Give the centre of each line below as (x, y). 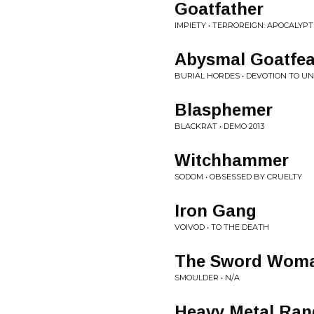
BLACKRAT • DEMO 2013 (219, 127)
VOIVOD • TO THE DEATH (222, 227)
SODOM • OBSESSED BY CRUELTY (238, 177)
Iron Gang (216, 211)
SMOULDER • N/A (207, 278)
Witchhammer (232, 161)
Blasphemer (224, 110)
